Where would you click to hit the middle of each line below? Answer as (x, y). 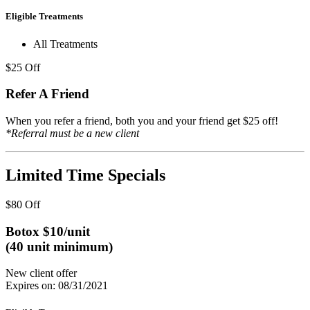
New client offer (41, 273)
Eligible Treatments (44, 17)
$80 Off (23, 204)
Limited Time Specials (85, 175)
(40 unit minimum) (59, 246)
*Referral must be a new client (72, 134)
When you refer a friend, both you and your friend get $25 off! (142, 121)
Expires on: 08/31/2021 (57, 286)
